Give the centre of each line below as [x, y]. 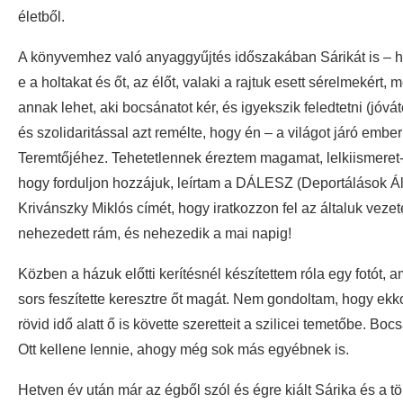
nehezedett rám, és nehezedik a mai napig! [155, 234]
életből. [41, 17]
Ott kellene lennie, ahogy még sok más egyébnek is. [184, 350]
